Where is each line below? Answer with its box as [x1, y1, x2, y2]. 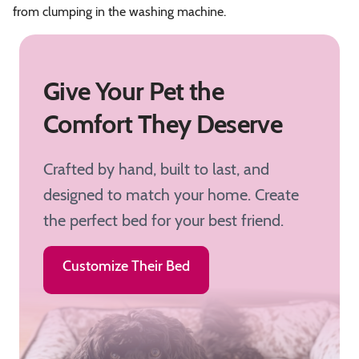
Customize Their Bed [63, 256, 190, 275]
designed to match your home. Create [43, 184, 299, 204]
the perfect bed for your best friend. [43, 210, 284, 230]
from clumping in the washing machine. [13, 3, 226, 19]
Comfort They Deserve [43, 107, 283, 139]
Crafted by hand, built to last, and [43, 159, 269, 179]
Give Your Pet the [43, 75, 224, 107]
